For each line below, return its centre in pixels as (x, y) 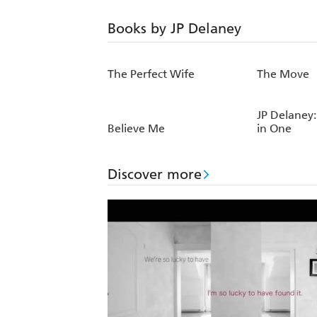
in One (275, 129)
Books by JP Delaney (174, 28)
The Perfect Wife (151, 74)
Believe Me (136, 129)
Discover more (155, 174)
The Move (283, 74)
